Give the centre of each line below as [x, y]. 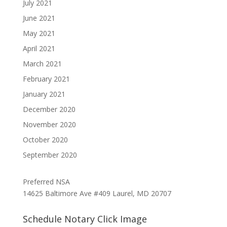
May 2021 [39, 33]
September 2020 [50, 155]
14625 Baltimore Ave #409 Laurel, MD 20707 [97, 194]
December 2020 [49, 109]
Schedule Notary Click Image [85, 219]
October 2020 [45, 140]
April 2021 [39, 49]
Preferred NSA [46, 182]
